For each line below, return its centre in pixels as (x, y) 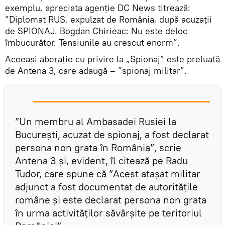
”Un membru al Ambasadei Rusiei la (96, 121)
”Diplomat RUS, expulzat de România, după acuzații (108, 19)
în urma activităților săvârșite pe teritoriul (108, 212)
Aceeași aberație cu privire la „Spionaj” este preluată (113, 59)
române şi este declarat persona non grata (111, 199)
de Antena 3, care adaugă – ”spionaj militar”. (96, 70)
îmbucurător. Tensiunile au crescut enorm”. (92, 42)
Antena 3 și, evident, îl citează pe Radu (101, 160)
